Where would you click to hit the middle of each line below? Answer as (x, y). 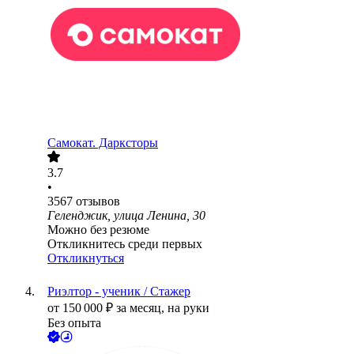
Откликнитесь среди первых (125, 244)
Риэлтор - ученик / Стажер (119, 292)
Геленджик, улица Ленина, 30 (126, 216)
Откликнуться (86, 258)
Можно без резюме (98, 230)
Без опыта (74, 323)
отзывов (98, 201)
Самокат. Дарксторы (103, 143)
